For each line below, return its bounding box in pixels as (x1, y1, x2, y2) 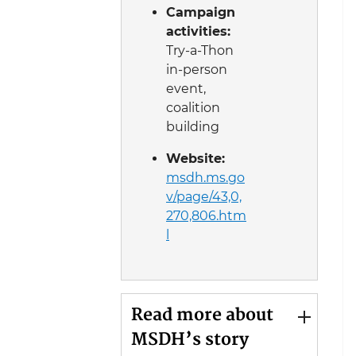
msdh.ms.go (166, 170, 245, 186)
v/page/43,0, (166, 189, 242, 205)
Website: (166, 151, 225, 167)
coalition (166, 100, 220, 116)
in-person (166, 62, 227, 78)
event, (166, 81, 206, 97)
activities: (166, 24, 230, 40)
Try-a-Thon (166, 43, 234, 59)
